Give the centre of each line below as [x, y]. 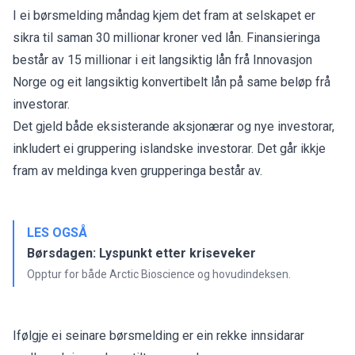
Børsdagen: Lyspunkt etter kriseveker [141, 253]
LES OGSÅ [57, 232]
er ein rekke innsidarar [243, 335]
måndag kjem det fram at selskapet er [211, 15]
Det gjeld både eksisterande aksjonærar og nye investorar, [174, 126]
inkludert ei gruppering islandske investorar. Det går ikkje [169, 148]
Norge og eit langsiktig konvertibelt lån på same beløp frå [172, 82]
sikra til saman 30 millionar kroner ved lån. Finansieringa [166, 37]
